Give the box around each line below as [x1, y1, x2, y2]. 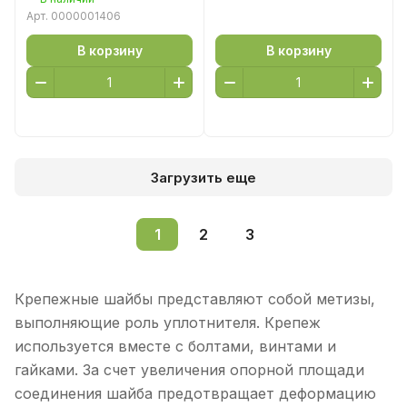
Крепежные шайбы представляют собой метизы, [15, 290, 375, 308]
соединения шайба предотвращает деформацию [15, 384, 376, 402]
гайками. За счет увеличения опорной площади [15, 361, 364, 379]
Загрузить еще [151, 168, 256, 186]
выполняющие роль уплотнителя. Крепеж [15, 313, 321, 332]
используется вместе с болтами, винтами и [15, 337, 336, 355]
